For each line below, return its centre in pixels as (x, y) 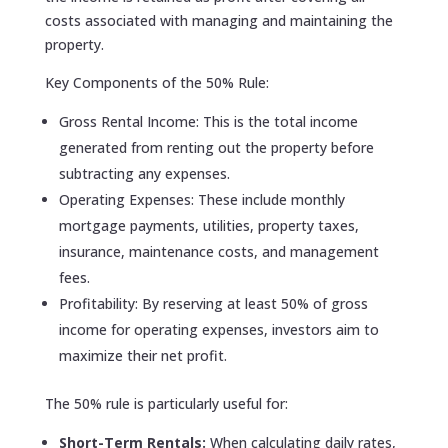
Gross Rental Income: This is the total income (208, 121)
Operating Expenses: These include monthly (201, 199)
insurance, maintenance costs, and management (218, 251)
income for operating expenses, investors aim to (218, 329)
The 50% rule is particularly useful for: (166, 403)
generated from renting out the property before (216, 147)
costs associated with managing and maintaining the (218, 20)
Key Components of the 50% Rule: (156, 82)
